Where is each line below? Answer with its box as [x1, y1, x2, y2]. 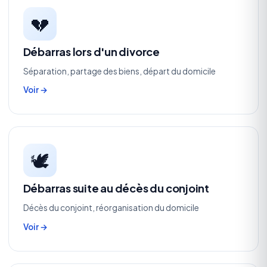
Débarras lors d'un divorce [23, 44, 160, 58]
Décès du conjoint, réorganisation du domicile [23, 202, 199, 213]
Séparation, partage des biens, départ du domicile [23, 66, 216, 76]
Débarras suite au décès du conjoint [23, 181, 210, 195]
